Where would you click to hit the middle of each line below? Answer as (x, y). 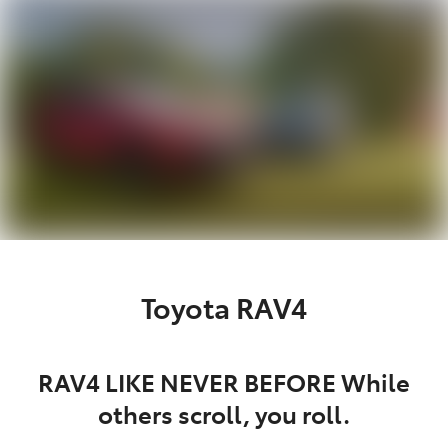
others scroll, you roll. (224, 413)
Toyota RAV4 (224, 306)
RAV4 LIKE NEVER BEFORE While (224, 381)
